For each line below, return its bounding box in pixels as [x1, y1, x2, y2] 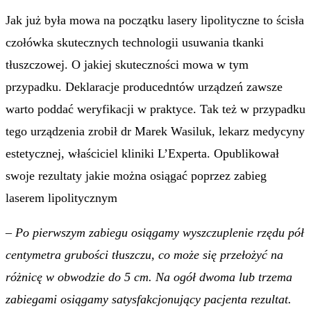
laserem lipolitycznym [6, 191, 117, 205]
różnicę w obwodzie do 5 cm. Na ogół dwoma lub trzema [6, 270, 292, 284]
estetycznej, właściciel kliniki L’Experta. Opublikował [6, 146, 279, 160]
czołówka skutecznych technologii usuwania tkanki [6, 35, 264, 49]
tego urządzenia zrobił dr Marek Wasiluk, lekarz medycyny [6, 124, 305, 138]
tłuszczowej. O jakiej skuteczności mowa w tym [6, 58, 249, 72]
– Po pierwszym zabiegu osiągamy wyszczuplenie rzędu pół [6, 226, 304, 239]
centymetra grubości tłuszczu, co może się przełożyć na [6, 248, 283, 262]
